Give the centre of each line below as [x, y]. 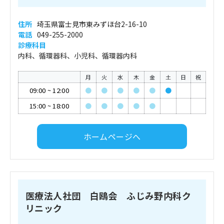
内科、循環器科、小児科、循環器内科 [77, 55]
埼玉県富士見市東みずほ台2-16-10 [92, 24]
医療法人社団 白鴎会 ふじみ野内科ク [108, 195]
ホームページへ [112, 136]
